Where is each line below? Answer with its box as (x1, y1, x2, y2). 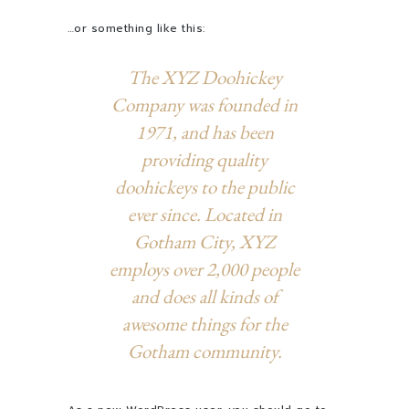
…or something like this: (68, 20, 205, 37)
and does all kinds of (131, 284, 278, 309)
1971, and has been (135, 120, 274, 144)
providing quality (142, 147, 267, 172)
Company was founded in (111, 92, 298, 117)
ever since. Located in (127, 202, 282, 226)
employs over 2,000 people (110, 257, 299, 281)
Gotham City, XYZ (133, 229, 276, 254)
